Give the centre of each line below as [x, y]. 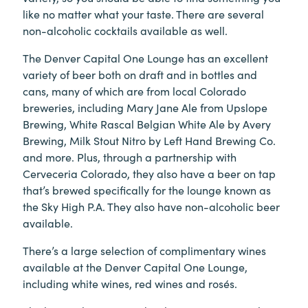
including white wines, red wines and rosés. [130, 283]
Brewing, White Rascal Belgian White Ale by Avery [147, 123]
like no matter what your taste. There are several [143, 13]
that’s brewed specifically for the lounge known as [147, 189]
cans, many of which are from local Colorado [134, 90]
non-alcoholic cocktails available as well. [125, 30]
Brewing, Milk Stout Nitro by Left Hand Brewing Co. [149, 140]
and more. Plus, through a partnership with [130, 156]
